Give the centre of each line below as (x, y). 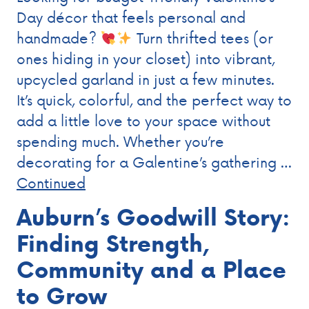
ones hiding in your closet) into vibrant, (146, 58)
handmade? (59, 38)
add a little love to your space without (143, 120)
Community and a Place (151, 270)
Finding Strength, (113, 243)
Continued (51, 182)
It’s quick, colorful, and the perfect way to (154, 100)
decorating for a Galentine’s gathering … (154, 162)
